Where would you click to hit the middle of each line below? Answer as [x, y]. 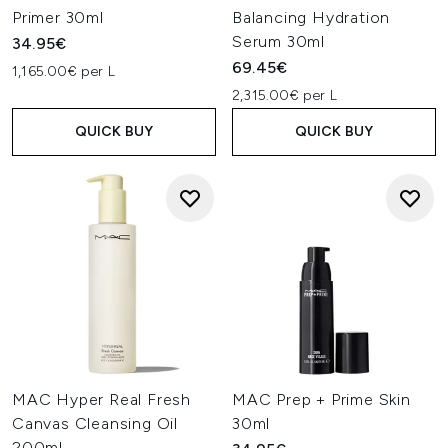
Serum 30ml [279, 41]
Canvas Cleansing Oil [95, 423]
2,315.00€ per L [284, 95]
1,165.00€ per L [63, 71]
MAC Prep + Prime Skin [321, 399]
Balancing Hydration [311, 17]
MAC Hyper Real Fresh [102, 399]
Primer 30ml [58, 17]
